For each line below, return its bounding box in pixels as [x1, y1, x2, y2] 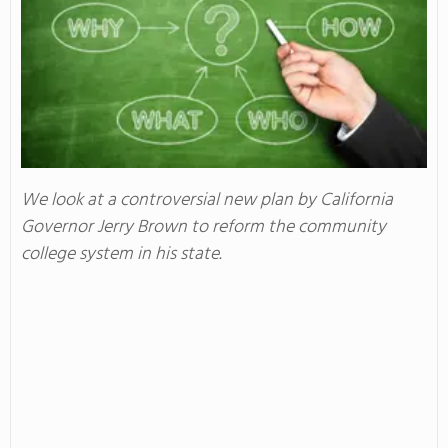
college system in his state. [21, 239, 222, 269]
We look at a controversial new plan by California [21, 185, 393, 215]
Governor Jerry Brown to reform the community [21, 212, 386, 242]
